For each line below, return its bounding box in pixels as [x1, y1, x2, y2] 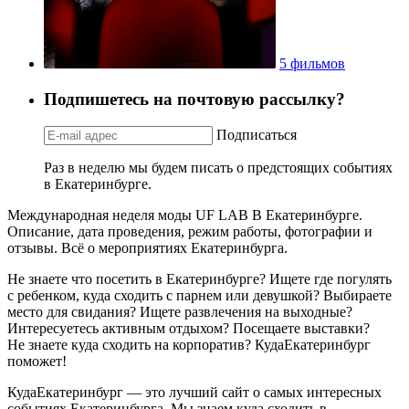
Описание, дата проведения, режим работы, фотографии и [7, 224, 372, 240]
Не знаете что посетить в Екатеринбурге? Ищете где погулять [7, 271, 392, 288]
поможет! [7, 353, 67, 370]
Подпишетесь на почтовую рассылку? [44, 89, 345, 109]
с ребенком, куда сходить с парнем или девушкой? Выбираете [7, 288, 392, 304]
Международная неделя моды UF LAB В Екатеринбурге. [7, 207, 362, 224]
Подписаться [216, 127, 297, 143]
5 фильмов [279, 55, 345, 71]
